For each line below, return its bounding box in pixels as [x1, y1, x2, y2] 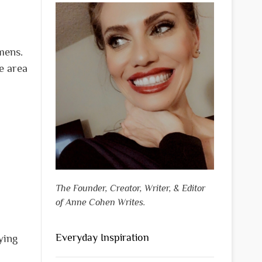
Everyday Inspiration [55, 232, 149, 244]
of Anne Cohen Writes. [55, 197, 146, 208]
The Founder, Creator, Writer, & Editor [55, 183, 205, 194]
